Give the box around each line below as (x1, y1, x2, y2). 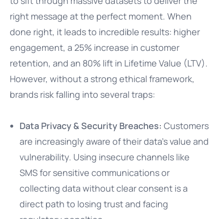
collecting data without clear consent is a (20, 182, 188, 194)
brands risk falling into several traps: (10, 88, 155, 100)
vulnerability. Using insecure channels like (20, 151, 190, 163)
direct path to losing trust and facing (20, 198, 168, 210)
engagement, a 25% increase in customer (10, 42, 179, 53)
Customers (162, 120, 209, 131)
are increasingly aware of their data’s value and (20, 135, 209, 147)
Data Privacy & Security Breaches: (20, 120, 162, 131)
